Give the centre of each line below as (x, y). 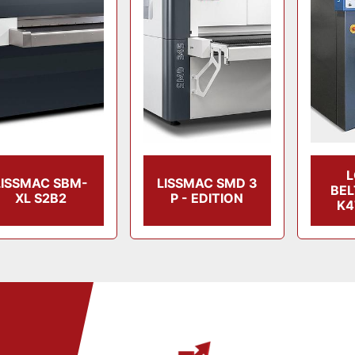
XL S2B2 (40, 198)
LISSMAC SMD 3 (207, 183)
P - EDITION (207, 198)
